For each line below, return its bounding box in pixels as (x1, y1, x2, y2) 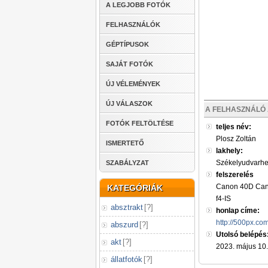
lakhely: (216, 147, 243, 155)
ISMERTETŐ (106, 139, 144, 147)
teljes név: (216, 123, 251, 131)
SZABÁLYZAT (106, 159, 149, 166)
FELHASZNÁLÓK (106, 21, 160, 28)
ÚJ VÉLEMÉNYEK (106, 80, 160, 87)
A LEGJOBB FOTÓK (106, 1, 170, 8)
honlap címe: (216, 206, 260, 215)
